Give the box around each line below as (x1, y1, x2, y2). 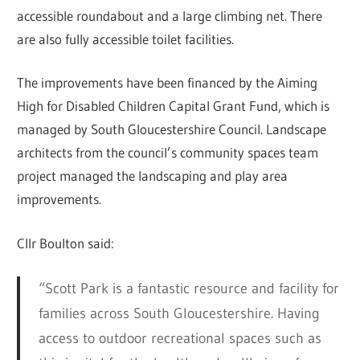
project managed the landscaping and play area (17, 167, 288, 185)
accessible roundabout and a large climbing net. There (17, 6, 323, 24)
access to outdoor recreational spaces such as (38, 329, 321, 347)
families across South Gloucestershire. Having (38, 304, 320, 322)
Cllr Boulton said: (17, 234, 115, 252)
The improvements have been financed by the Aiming (17, 74, 318, 92)
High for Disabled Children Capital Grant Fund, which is (17, 97, 330, 115)
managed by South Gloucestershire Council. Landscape (17, 121, 327, 138)
